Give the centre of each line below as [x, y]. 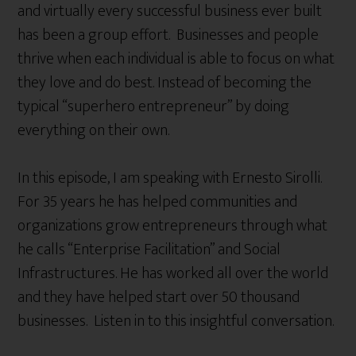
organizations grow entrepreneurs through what [173, 226]
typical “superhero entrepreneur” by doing [154, 106]
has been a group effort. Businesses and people [168, 35]
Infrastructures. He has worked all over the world [173, 273]
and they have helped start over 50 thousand [159, 297]
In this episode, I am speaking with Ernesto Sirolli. [170, 178]
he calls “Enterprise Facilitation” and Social [149, 250]
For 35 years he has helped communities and [158, 202]
